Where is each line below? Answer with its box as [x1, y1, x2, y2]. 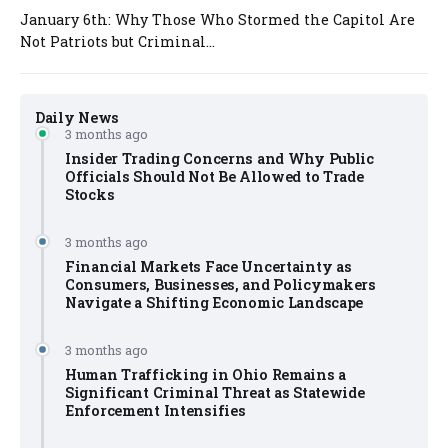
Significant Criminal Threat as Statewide [65, 382, 365, 402]
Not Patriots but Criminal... [20, 31, 215, 51]
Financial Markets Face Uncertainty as [65, 256, 352, 276]
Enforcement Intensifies [65, 400, 246, 420]
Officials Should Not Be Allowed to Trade [65, 166, 364, 186]
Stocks [65, 184, 115, 204]
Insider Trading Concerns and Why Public [65, 148, 374, 168]
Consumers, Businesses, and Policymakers [65, 274, 376, 294]
